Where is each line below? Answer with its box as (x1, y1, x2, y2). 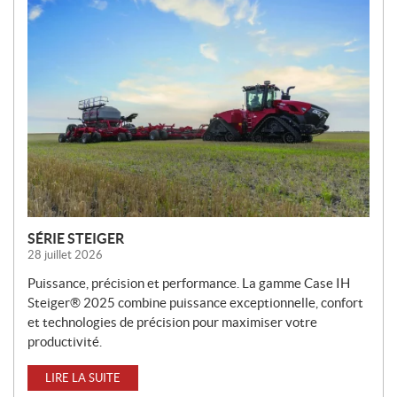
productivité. (27, 334, 102, 350)
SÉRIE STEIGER (27, 230, 124, 247)
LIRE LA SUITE (45, 371, 121, 385)
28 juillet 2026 (27, 248, 103, 262)
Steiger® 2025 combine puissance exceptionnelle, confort (27, 295, 363, 311)
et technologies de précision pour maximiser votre (27, 315, 317, 331)
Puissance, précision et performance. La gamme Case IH (27, 276, 350, 292)
